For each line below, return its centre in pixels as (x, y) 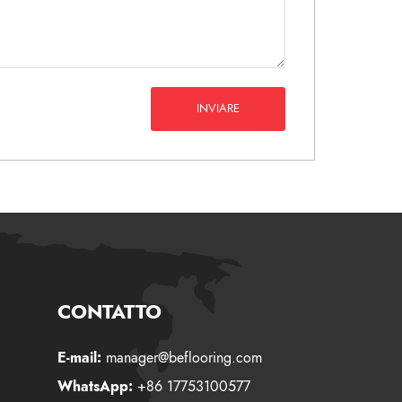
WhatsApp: (95, 386)
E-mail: (79, 357)
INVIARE (218, 109)
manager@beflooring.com (181, 357)
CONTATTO (109, 311)
